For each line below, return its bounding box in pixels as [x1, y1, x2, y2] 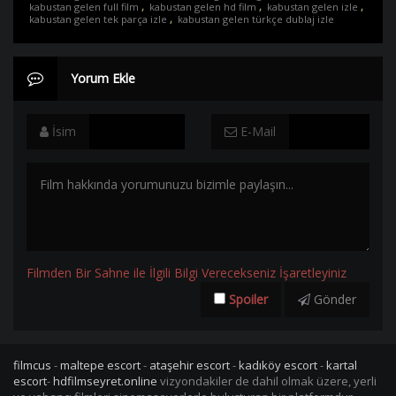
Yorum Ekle [71, 70, 135, 87]
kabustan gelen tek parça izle [29, 12, 167, 26]
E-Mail [237, 123, 276, 140]
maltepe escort [60, 357, 141, 373]
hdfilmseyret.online [53, 373, 157, 389]
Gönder [310, 291, 356, 308]
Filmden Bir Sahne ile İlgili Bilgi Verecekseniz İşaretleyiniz [27, 264, 346, 281]
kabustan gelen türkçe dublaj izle [178, 12, 334, 26]
